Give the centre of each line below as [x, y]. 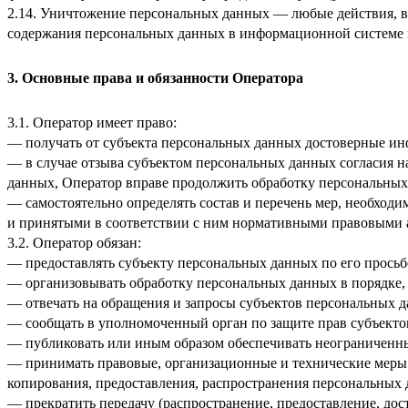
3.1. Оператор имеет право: [92, 122]
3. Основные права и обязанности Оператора [155, 77]
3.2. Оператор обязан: [74, 242]
